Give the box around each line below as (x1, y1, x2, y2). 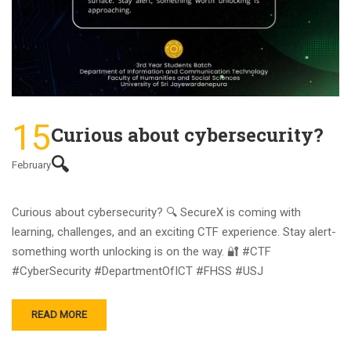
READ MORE (31, 308, 87, 320)
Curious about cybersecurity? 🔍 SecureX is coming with (12, 204, 301, 219)
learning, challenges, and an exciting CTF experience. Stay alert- (12, 224, 336, 239)
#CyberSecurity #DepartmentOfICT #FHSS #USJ (12, 263, 263, 278)
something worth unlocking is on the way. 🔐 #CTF (12, 244, 271, 259)
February (12, 158, 51, 171)
